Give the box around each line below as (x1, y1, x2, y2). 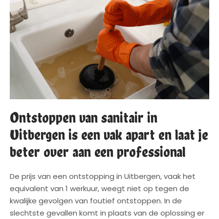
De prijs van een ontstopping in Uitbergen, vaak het (10, 171, 196, 182)
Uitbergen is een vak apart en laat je (10, 126, 208, 144)
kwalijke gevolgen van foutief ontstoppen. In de (10, 196, 182, 206)
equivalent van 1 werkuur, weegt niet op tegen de (10, 183, 189, 194)
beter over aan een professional (10, 143, 186, 161)
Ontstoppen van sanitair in (10, 109, 157, 127)
